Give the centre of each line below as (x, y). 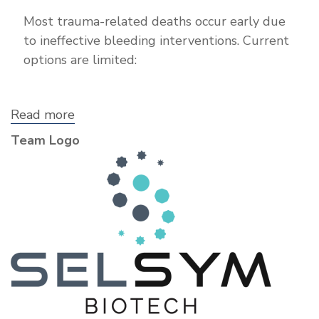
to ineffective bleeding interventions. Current (156, 41)
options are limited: (80, 60)
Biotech (97, 141)
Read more (43, 115)
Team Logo (45, 141)
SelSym (97, 128)
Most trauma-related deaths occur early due (155, 22)
